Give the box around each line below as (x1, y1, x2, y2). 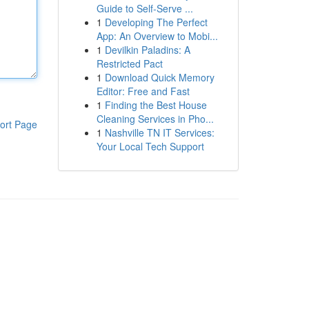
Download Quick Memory (104, 70, 215, 84)
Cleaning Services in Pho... (96, 112, 214, 126)
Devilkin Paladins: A (104, 43, 190, 57)
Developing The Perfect (104, 15, 208, 29)
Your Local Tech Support (96, 139, 204, 153)
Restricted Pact (96, 57, 163, 70)
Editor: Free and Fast (96, 84, 190, 98)
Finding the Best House (104, 98, 207, 112)
